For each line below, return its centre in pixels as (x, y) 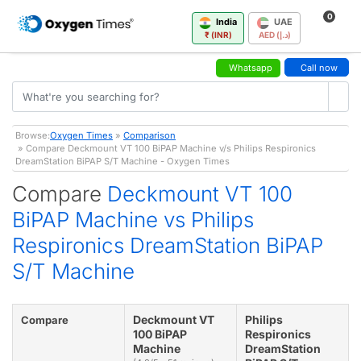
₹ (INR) (218, 34)
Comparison (149, 135)
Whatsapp (251, 67)
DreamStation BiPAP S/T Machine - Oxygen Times (122, 161)
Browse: (33, 135)
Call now (319, 67)
